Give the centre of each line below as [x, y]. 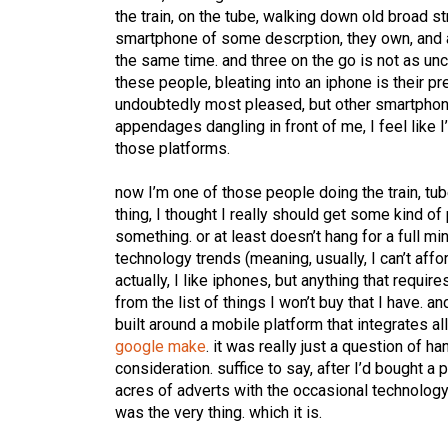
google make [161, 347]
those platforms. [173, 149]
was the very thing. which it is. [219, 413]
